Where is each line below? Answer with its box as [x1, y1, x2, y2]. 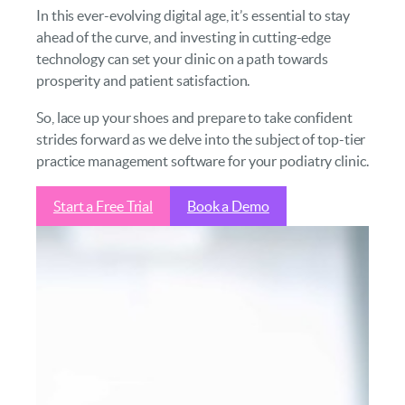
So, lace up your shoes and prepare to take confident [36, 108, 353, 126]
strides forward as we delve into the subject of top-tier [36, 130, 366, 147]
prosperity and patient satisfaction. [36, 72, 250, 89]
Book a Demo [186, 197, 269, 214]
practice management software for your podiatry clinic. [36, 152, 369, 169]
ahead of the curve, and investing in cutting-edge [36, 29, 332, 46]
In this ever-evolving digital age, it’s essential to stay [36, 7, 351, 24]
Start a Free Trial [52, 197, 154, 214]
